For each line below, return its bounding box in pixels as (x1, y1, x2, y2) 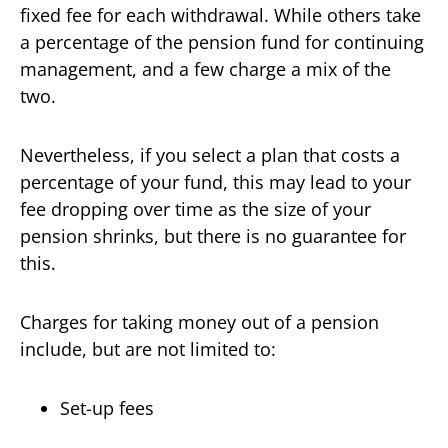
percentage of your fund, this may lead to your (20, 170, 411, 194)
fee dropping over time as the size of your (20, 197, 371, 221)
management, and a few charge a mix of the (20, 57, 391, 81)
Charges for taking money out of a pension (20, 310, 379, 334)
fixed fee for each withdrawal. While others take (20, 3, 421, 27)
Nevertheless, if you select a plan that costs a (20, 143, 400, 167)
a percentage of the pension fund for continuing (20, 30, 424, 54)
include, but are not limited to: (20, 337, 276, 361)
